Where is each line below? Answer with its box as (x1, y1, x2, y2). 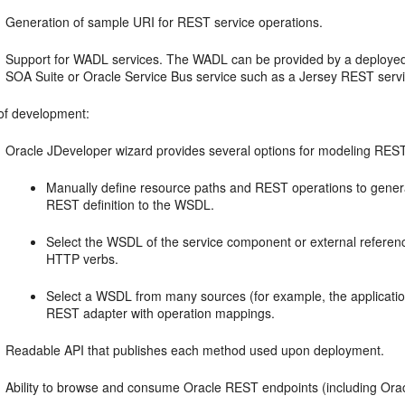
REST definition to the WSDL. (46, 195, 215, 213)
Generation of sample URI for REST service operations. (5, 13, 324, 31)
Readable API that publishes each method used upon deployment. (5, 341, 385, 359)
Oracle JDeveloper (5, 141, 113, 159)
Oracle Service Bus (83, 67, 193, 85)
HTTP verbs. (46, 250, 119, 268)
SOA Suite (5, 67, 65, 85)
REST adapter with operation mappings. (46, 304, 276, 322)
